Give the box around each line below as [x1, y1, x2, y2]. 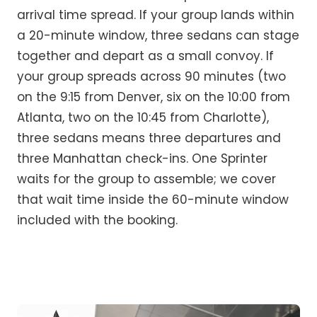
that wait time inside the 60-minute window [17, 191, 289, 209]
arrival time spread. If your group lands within [17, 6, 294, 24]
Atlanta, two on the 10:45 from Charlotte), [17, 109, 269, 127]
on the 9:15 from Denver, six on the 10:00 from [17, 88, 290, 106]
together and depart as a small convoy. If [17, 47, 274, 65]
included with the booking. [17, 212, 178, 229]
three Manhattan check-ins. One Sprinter [17, 150, 267, 168]
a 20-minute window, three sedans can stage [17, 27, 299, 45]
